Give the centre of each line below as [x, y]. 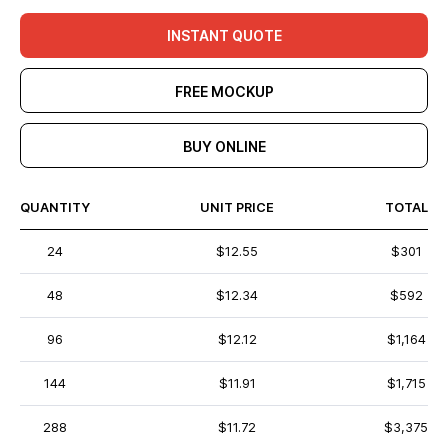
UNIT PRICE [237, 207]
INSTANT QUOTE [224, 35]
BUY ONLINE [224, 146]
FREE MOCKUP [224, 91]
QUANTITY [55, 207]
